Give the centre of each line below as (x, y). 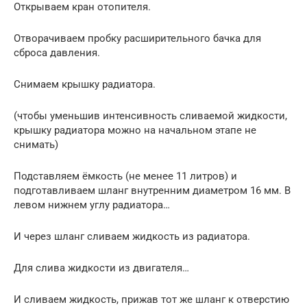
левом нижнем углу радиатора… (92, 205)
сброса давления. (57, 53)
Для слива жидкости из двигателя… (101, 268)
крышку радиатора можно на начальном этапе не (135, 131)
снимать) (36, 145)
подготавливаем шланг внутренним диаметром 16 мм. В (152, 191)
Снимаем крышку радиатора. (85, 85)
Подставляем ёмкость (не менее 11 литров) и (125, 176)
